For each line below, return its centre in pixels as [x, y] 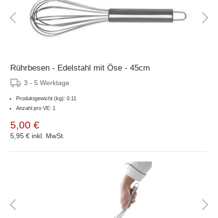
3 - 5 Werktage [47, 82]
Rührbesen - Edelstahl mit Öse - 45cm [80, 68]
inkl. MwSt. [48, 136]
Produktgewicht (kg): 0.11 [46, 98]
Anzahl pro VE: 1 [36, 108]
